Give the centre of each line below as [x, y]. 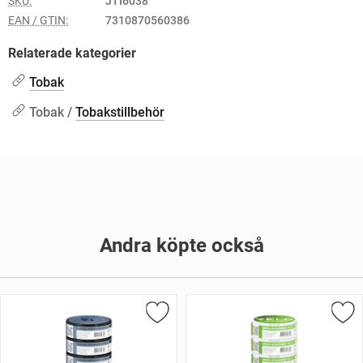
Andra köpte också [181, 246]
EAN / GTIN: [38, 20]
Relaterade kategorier [72, 53]
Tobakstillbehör [120, 112]
